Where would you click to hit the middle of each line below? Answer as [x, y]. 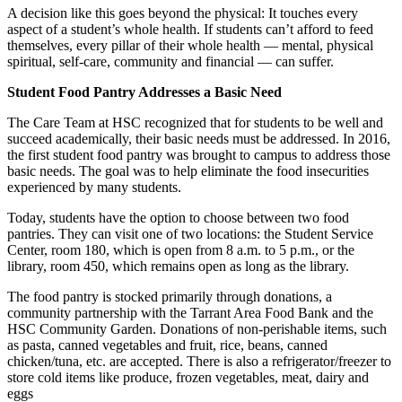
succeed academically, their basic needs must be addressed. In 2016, [199, 139]
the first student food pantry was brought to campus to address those [199, 155]
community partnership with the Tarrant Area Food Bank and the [190, 313]
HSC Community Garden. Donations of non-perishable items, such [197, 329]
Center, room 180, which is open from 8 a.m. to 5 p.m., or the [181, 250]
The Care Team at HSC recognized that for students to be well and [195, 123]
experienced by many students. [94, 188]
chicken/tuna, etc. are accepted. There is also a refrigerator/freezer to [199, 362]
